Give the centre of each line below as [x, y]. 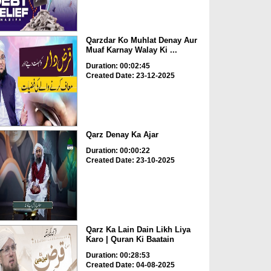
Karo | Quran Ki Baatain [130, 239]
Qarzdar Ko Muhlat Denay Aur [141, 40]
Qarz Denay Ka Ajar [122, 135]
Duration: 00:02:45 [118, 66]
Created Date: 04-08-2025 [130, 265]
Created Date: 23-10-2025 [130, 161]
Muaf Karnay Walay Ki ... [131, 50]
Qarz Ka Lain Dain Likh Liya [138, 229]
